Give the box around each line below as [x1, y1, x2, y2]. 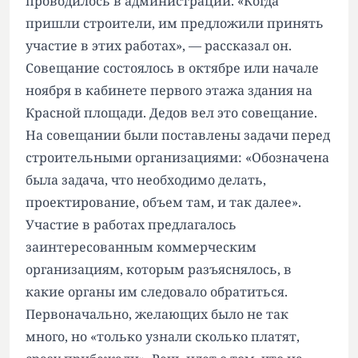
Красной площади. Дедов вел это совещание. [26, 104, 317, 122]
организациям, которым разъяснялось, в [26, 261, 292, 279]
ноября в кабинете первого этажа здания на [26, 82, 312, 100]
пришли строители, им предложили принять [26, 14, 324, 33]
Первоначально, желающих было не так [26, 305, 288, 324]
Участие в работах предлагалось [26, 216, 237, 234]
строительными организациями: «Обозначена [26, 149, 329, 167]
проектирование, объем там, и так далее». [26, 193, 301, 212]
